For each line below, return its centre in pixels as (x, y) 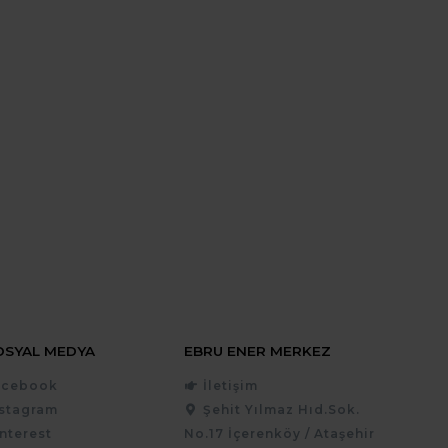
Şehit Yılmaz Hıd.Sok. (281, 409)
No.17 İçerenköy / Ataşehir (279, 433)
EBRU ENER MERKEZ (257, 351)
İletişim (230, 385)
